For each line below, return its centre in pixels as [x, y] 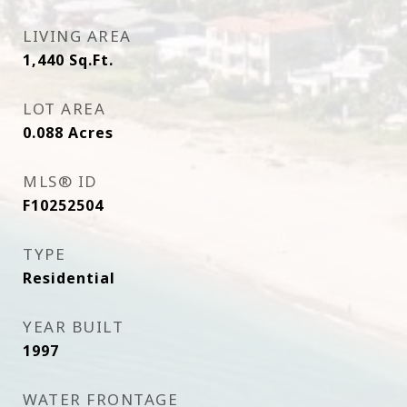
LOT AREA [64, 109]
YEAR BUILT [73, 327]
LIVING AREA [77, 36]
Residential [69, 278]
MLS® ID [60, 181]
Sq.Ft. [91, 60]
